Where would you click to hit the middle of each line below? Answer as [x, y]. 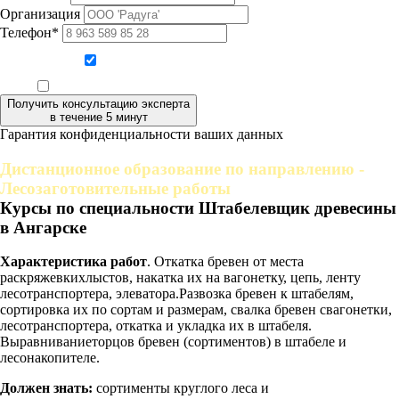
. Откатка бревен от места [225, 262]
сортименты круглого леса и [181, 388]
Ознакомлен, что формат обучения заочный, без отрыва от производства [210, 88]
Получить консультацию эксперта [98, 103]
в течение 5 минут [98, 117]
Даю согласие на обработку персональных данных [210, 62]
